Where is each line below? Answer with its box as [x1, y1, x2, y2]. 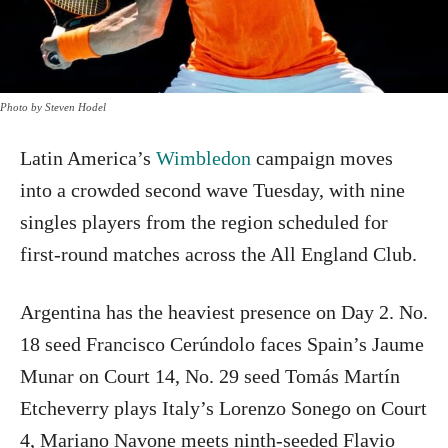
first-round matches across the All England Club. [20, 243, 417, 266]
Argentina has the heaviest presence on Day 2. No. [20, 301, 428, 324]
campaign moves [256, 147, 393, 170]
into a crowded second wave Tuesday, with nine [20, 179, 405, 202]
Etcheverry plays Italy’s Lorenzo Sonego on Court [20, 397, 427, 420]
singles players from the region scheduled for [20, 211, 388, 234]
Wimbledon [156, 147, 256, 170]
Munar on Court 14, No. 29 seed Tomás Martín [20, 365, 400, 388]
